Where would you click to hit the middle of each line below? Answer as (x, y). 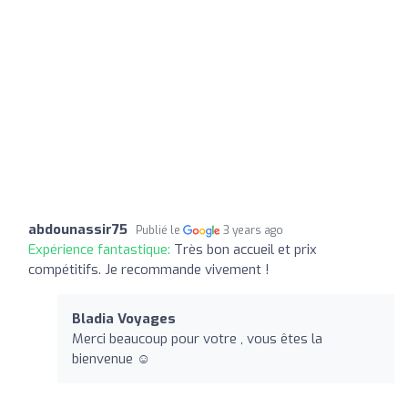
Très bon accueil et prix (245, 249)
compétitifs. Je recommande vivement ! (149, 269)
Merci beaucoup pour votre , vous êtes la (197, 338)
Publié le (159, 230)
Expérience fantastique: (101, 249)
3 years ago (254, 230)
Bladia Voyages (124, 318)
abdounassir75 (78, 229)
